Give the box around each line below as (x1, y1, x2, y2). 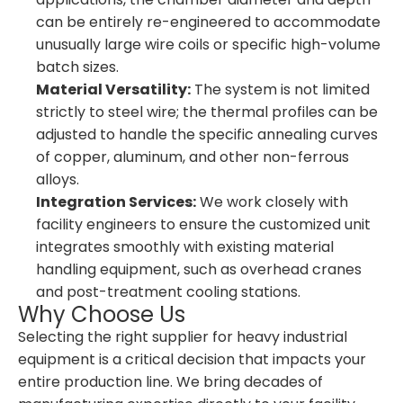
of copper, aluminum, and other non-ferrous (36, 147, 349, 167)
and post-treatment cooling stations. (36, 282, 300, 302)
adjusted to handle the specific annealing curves (36, 124, 378, 145)
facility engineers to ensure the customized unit (36, 214, 371, 235)
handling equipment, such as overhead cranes (36, 259, 362, 280)
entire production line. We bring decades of (18, 372, 323, 392)
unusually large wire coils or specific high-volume (36, 34, 381, 55)
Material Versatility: (36, 79, 191, 100)
